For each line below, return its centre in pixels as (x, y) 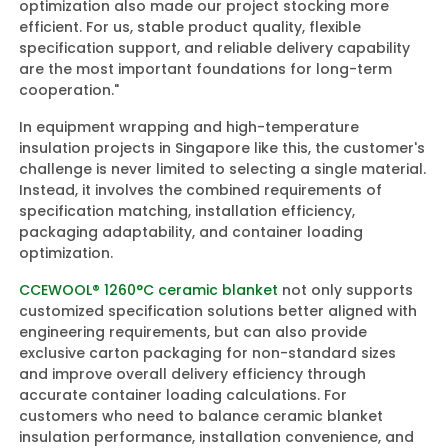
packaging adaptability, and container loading (191, 231)
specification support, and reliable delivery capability (215, 47)
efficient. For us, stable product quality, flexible (190, 26)
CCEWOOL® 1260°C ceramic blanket (149, 289)
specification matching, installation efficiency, (187, 210)
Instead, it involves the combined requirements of (201, 189)
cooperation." (69, 89)
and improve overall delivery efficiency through (193, 373)
